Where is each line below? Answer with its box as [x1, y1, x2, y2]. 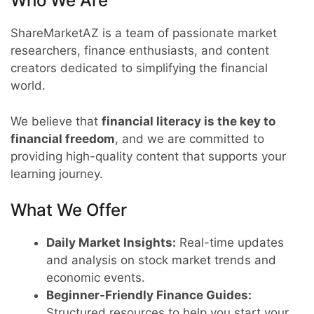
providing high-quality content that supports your [11, 149, 286, 163]
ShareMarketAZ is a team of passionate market [11, 26, 277, 40]
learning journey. [11, 166, 103, 181]
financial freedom [11, 131, 115, 146]
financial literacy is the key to [102, 114, 275, 128]
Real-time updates [176, 235, 284, 250]
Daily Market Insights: [46, 235, 176, 250]
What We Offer [11, 200, 127, 220]
